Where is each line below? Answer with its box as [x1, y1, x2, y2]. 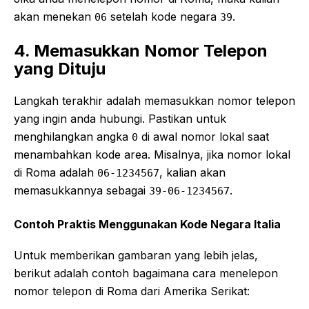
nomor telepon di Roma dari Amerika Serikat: [14, 283, 250, 298]
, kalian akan [159, 165, 226, 179]
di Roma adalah [14, 165, 97, 179]
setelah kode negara [107, 9, 220, 23]
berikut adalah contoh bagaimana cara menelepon [14, 266, 278, 280]
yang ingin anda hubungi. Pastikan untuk [14, 111, 226, 126]
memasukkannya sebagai [14, 183, 149, 197]
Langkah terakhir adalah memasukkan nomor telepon [14, 93, 295, 108]
